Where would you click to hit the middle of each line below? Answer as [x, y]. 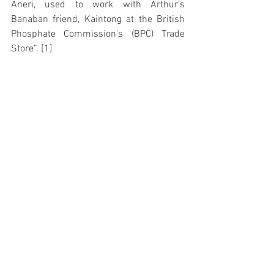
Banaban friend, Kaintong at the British [98, 20]
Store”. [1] [32, 49]
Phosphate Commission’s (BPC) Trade [98, 34]
